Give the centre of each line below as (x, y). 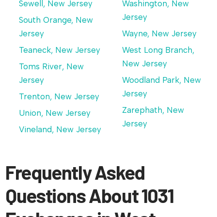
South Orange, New (56, 20)
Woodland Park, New (161, 80)
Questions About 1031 (90, 195)
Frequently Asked (75, 172)
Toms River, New (52, 67)
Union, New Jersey (55, 113)
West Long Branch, (158, 50)
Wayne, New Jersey (159, 34)
